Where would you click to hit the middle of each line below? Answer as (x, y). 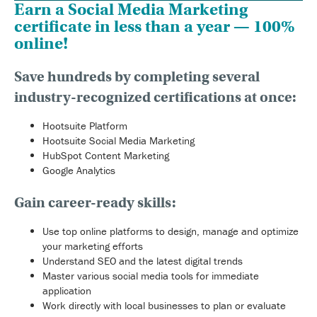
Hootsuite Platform (85, 125)
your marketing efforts (93, 246)
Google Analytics (79, 170)
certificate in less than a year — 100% (155, 26)
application (67, 290)
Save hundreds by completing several (137, 76)
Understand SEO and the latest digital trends (143, 260)
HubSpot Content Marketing (106, 155)
